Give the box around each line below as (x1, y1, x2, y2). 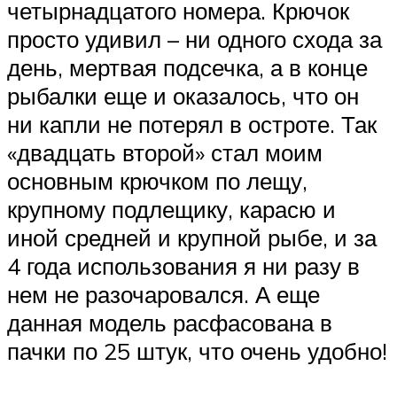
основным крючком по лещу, (7, 167, 307, 196)
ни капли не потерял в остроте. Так (7, 110, 377, 139)
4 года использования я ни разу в (7, 252, 360, 281)
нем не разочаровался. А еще (7, 280, 320, 309)
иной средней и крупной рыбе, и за (7, 223, 377, 253)
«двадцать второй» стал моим (7, 138, 323, 167)
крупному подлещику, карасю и (7, 195, 336, 224)
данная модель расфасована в (7, 308, 332, 338)
